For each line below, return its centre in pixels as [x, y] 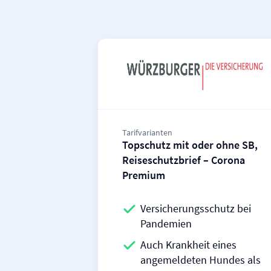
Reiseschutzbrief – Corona [184, 160]
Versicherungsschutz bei [196, 208]
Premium [144, 175]
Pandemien [166, 224]
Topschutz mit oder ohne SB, [190, 145]
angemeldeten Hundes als [201, 260]
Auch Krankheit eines [188, 245]
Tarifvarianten [147, 132]
